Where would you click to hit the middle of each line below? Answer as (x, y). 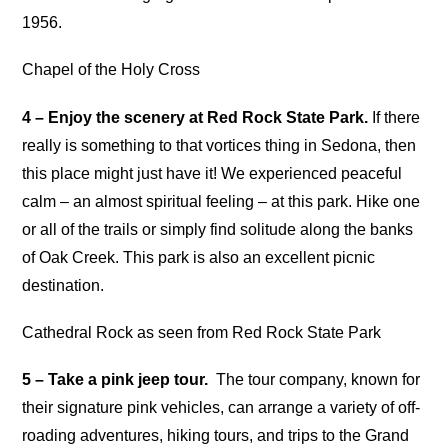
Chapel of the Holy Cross (111, 70)
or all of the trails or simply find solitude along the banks (218, 229)
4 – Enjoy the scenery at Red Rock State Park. (195, 117)
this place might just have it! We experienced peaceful (212, 173)
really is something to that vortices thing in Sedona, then (219, 145)
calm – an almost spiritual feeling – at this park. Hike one (221, 201)
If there (394, 117)
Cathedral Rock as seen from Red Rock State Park (202, 332)
